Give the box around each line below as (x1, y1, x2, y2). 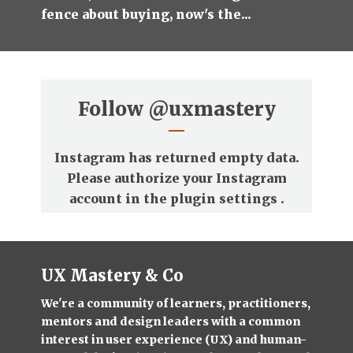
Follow (77, 97, 148, 121)
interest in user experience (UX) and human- (41, 332, 307, 347)
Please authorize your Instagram (66, 170, 287, 186)
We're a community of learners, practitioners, (41, 295, 310, 310)
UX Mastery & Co (41, 266, 184, 285)
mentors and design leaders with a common (41, 314, 300, 329)
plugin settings (169, 191, 281, 206)
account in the (69, 191, 170, 206)
